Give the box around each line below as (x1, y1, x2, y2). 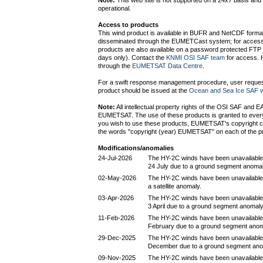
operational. (98, 5, 131, 12)
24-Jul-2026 (98, 154, 132, 161)
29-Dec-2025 (98, 234, 136, 241)
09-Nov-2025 (98, 254, 136, 261)
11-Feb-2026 (98, 214, 134, 221)
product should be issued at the (98, 87, 189, 94)
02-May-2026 (98, 174, 136, 181)
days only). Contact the (98, 54, 166, 61)
